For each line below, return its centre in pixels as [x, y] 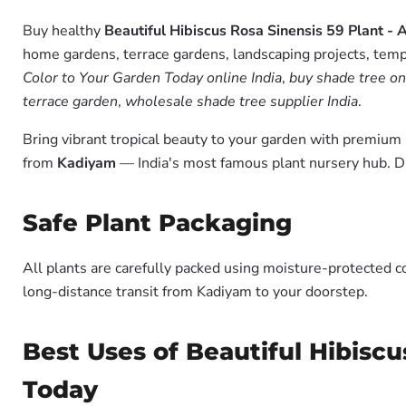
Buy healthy [63, 31]
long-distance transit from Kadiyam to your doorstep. [195, 292]
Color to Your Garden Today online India [152, 78]
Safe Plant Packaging [157, 223]
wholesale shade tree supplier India [242, 101]
